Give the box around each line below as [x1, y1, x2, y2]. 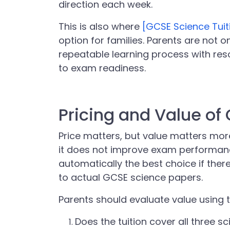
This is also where [59, 20, 142, 33]
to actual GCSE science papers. [59, 171, 203, 184]
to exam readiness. [59, 62, 146, 74]
